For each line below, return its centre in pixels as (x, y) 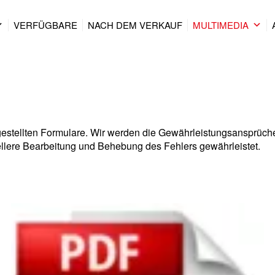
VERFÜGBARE (46, 25)
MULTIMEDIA (221, 25)
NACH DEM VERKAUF (135, 25)
